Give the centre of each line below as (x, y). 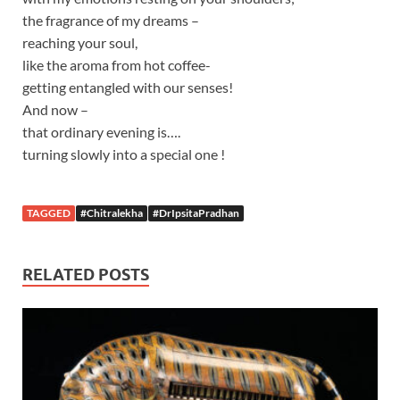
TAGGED (49, 212)
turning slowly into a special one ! (124, 154)
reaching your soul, (80, 42)
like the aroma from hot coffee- (117, 64)
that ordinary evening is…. (101, 131)
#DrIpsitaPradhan (196, 212)
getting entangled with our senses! (128, 87)
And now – (55, 109)
